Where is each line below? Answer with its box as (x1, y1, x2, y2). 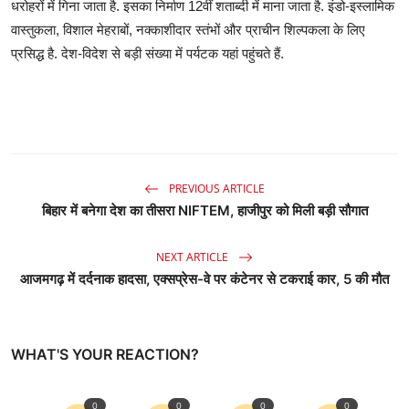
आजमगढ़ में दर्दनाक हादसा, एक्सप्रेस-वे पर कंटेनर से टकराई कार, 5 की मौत (20, 270, 389, 288)
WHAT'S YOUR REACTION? (11, 345, 199, 364)
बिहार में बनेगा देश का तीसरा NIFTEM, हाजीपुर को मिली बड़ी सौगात (41, 202, 368, 220)
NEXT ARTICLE (156, 248, 231, 265)
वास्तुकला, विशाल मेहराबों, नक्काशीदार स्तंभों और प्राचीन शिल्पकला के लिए (11, 22, 365, 38)
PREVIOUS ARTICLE (166, 180, 265, 196)
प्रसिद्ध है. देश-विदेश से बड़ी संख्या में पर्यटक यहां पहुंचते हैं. (11, 46, 284, 62)
